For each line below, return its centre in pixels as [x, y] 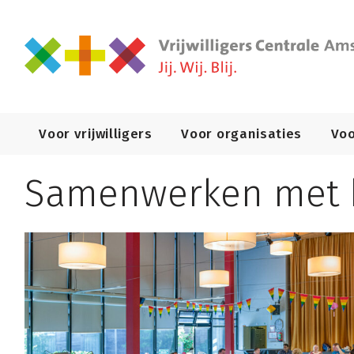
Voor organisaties [241, 134]
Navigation [68, 141]
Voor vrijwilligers [96, 134]
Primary [56, 122]
